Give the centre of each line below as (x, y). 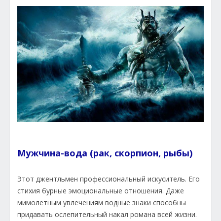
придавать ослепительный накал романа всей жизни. (107, 215)
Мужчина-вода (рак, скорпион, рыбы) (105, 153)
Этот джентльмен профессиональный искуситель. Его (109, 179)
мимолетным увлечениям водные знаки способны (102, 203)
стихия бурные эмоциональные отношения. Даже (101, 191)
